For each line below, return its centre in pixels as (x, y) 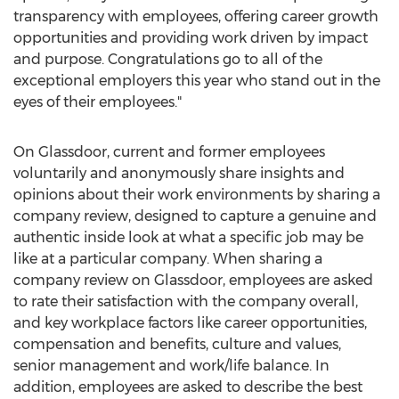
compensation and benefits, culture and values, (177, 344)
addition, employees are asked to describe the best (188, 387)
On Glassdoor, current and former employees (169, 152)
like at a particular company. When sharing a (168, 259)
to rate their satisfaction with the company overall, (186, 301)
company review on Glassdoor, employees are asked (193, 280)
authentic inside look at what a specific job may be (188, 237)
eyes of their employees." (98, 102)
